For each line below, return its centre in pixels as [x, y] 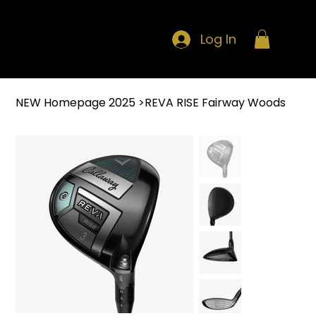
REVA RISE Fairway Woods [215, 103]
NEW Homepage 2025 [76, 103]
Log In [219, 39]
